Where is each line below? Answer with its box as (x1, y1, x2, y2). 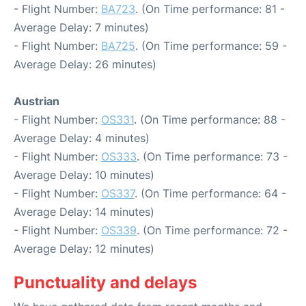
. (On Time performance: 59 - (135, 39, 287, 53)
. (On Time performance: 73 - (137, 150, 288, 164)
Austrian (14, 94, 59, 109)
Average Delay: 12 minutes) (14, 242, 154, 256)
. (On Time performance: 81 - (135, 2, 285, 16)
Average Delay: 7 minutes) (14, 20, 149, 35)
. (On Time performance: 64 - (135, 186, 286, 201)
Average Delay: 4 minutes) (14, 131, 150, 145)
